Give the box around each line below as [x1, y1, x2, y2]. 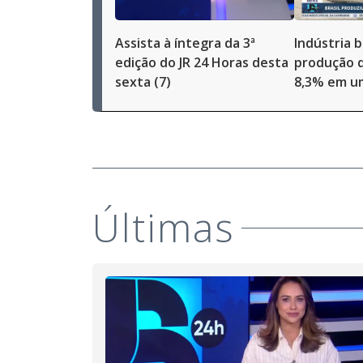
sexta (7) [115, 73, 171, 91]
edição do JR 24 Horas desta [115, 53, 288, 71]
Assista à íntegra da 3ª [115, 34, 255, 52]
